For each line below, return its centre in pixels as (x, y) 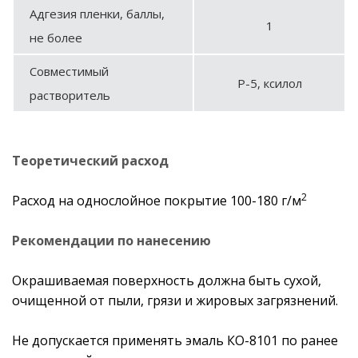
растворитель (70, 95)
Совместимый (69, 71)
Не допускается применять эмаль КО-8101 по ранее (175, 340)
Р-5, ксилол (269, 83)
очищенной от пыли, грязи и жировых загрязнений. (175, 300)
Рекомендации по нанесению (111, 240)
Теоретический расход (90, 160)
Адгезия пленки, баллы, (97, 13)
